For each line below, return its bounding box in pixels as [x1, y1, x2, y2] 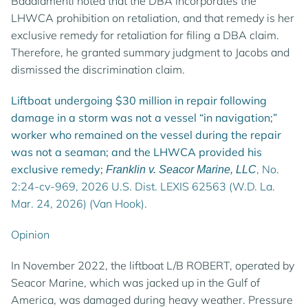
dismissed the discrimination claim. [11, 63, 185, 76]
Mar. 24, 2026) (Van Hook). [11, 197, 147, 210]
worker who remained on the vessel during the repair [11, 128, 281, 142]
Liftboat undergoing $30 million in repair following [11, 93, 267, 107]
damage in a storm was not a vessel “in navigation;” [11, 111, 277, 124]
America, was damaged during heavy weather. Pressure [11, 293, 293, 307]
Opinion [11, 228, 49, 241]
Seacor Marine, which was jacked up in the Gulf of [11, 276, 260, 289]
